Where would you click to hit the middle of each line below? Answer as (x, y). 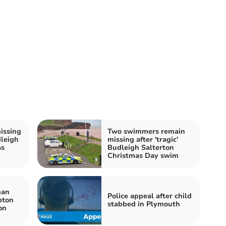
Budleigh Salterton (141, 148)
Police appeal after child (150, 196)
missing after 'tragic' (143, 140)
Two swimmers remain (146, 132)
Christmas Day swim (143, 156)
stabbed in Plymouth (144, 204)
